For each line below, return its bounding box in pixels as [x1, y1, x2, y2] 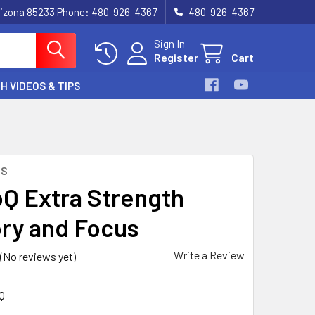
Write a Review [174, 248, 245, 262]
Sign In [154, 37, 185, 50]
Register [154, 51, 198, 64]
